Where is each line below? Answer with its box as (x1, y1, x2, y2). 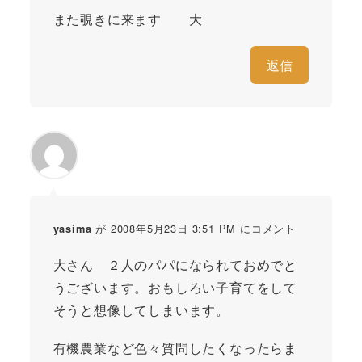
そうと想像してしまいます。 (53, 300, 229, 319)
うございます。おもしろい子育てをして (53, 277, 297, 297)
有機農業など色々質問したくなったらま (53, 338, 297, 357)
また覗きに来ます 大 (53, 9, 203, 28)
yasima (53, 221, 92, 236)
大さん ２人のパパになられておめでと (53, 255, 297, 274)
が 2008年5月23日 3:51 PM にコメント (91, 220, 297, 236)
